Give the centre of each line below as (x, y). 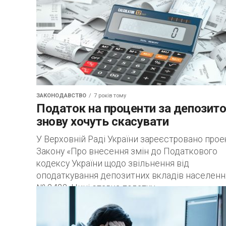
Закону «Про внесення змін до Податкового (127, 151)
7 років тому (110, 96)
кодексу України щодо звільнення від (113, 163)
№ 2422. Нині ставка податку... (98, 188)
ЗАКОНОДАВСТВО (61, 96)
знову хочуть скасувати (103, 122)
